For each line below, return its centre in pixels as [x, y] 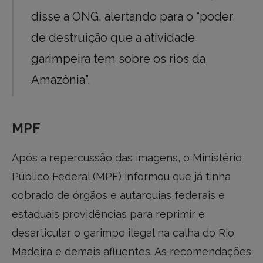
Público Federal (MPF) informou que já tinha [121, 176]
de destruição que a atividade [113, 38]
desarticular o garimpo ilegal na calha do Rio [123, 232]
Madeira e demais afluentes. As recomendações [131, 251]
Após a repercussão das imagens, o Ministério [127, 157]
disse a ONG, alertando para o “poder [132, 17]
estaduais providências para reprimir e [108, 214]
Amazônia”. [61, 80]
